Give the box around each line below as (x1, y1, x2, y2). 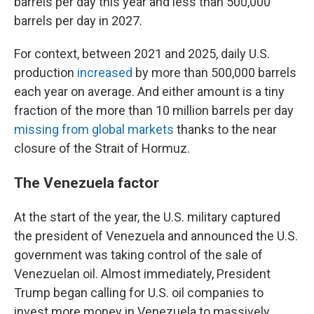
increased (77, 65, 132, 80)
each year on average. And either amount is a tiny (14, 84, 285, 99)
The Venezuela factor (14, 174, 159, 191)
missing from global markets (14, 122, 174, 137)
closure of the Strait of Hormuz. (14, 141, 190, 156)
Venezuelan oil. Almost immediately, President (14, 266, 271, 281)
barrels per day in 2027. (14, 13, 142, 28)
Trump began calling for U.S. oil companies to (14, 285, 264, 300)
